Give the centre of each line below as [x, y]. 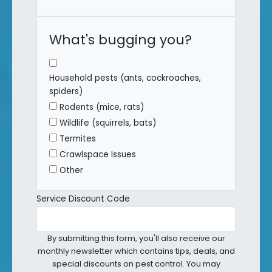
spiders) [66, 91]
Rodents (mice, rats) [102, 107]
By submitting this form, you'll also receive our [136, 238]
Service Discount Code [83, 199]
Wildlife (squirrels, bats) [108, 123]
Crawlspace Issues [98, 154]
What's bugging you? [121, 39]
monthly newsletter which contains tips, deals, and [136, 251]
